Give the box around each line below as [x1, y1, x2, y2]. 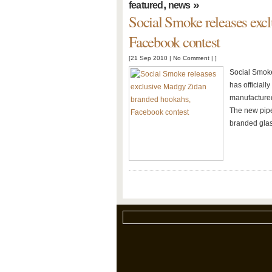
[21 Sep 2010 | [129, 55, 173, 61]
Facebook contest [129, 32, 220, 52]
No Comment [173, 55, 209, 61]
